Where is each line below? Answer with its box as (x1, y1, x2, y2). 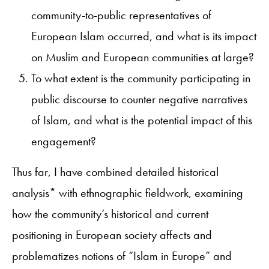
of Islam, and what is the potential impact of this (31, 112, 252, 128)
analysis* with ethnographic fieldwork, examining (12, 184, 243, 201)
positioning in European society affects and (12, 226, 212, 243)
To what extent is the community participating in (31, 70, 250, 86)
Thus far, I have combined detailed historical (12, 163, 219, 180)
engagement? (31, 133, 96, 149)
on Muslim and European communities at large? (31, 49, 254, 65)
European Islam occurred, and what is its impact (31, 28, 256, 44)
